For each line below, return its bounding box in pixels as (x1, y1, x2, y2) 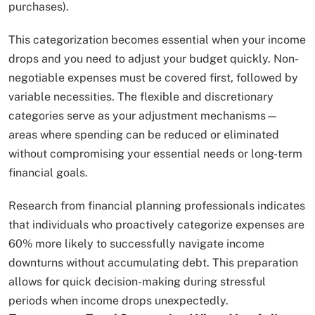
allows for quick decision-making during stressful (8, 275, 266, 289)
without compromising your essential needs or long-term (8, 147, 302, 161)
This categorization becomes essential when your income (8, 33, 306, 47)
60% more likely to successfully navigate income (8, 237, 264, 251)
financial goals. (8, 166, 88, 180)
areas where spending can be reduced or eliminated (8, 128, 279, 142)
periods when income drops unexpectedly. (8, 294, 229, 308)
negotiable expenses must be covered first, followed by (8, 71, 298, 85)
